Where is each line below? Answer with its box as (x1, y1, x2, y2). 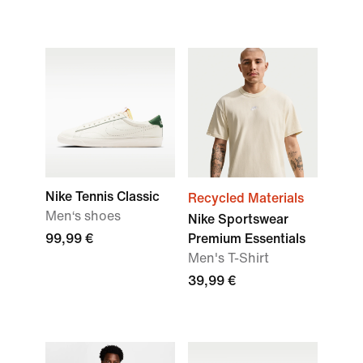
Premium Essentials (188, 232, 305, 246)
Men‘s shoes (45, 209, 121, 223)
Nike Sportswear (188, 212, 288, 226)
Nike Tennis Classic (45, 190, 160, 203)
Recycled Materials (188, 191, 304, 205)
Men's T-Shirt (188, 251, 269, 265)
